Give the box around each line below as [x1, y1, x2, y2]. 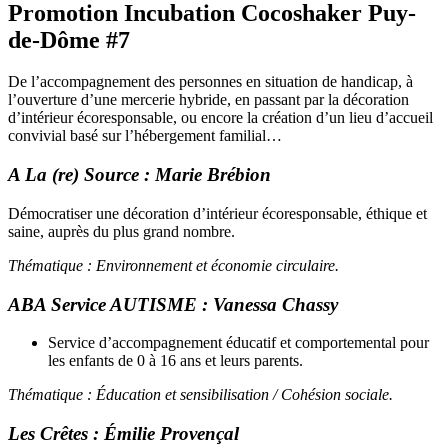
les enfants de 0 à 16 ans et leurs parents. [48, 352, 303, 370]
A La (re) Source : [8, 164, 155, 186]
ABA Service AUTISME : [8, 293, 213, 315]
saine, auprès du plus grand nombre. [8, 222, 235, 240]
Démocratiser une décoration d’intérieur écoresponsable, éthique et [8, 204, 427, 222]
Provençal [155, 423, 239, 445]
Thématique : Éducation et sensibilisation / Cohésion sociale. [8, 386, 393, 404]
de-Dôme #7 [8, 26, 130, 53]
